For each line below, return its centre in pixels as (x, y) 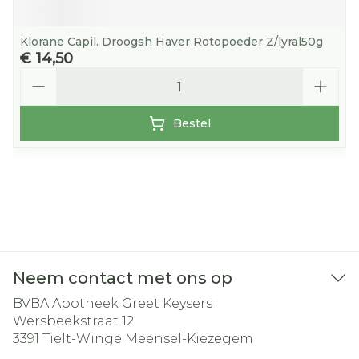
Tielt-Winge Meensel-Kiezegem (148, 339)
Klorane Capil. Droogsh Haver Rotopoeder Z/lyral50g (171, 42)
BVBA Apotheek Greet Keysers (113, 303)
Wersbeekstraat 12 (73, 321)
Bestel (192, 123)
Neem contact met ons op (123, 278)
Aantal (40, 74)
